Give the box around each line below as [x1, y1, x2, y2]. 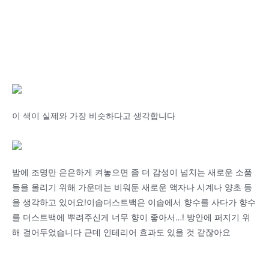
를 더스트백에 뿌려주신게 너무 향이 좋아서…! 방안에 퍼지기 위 [12, 213, 250, 223]
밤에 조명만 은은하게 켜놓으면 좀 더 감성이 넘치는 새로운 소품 [12, 168, 252, 178]
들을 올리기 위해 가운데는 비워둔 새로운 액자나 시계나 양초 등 [12, 183, 252, 193]
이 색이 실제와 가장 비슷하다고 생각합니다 [12, 111, 175, 121]
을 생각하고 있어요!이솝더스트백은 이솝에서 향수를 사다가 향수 [12, 198, 256, 208]
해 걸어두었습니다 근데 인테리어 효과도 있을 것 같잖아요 [12, 228, 231, 238]
